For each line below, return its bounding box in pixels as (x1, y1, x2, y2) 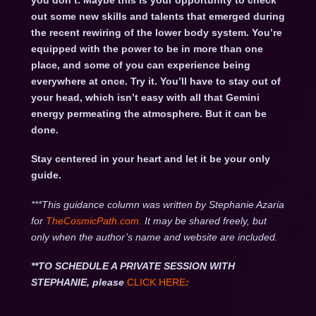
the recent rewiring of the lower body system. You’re (30, 27, 282, 39)
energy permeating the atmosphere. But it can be (30, 108, 267, 120)
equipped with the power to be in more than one (30, 43, 263, 55)
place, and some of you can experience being (30, 59, 250, 71)
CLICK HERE (126, 276, 186, 288)
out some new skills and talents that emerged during (30, 11, 285, 23)
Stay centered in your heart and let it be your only (30, 153, 270, 165)
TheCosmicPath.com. (45, 214, 145, 226)
